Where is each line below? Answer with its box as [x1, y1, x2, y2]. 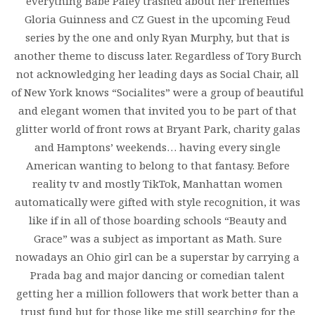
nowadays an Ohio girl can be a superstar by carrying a [15, 249, 300, 264]
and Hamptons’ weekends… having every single [34, 139, 281, 154]
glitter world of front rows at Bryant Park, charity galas [15, 121, 300, 136]
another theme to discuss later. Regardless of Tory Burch [13, 48, 302, 63]
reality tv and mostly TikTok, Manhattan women [32, 176, 283, 191]
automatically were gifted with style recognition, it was [15, 194, 300, 209]
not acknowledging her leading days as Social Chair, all [16, 66, 299, 81]
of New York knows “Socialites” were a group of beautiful [11, 84, 304, 99]
